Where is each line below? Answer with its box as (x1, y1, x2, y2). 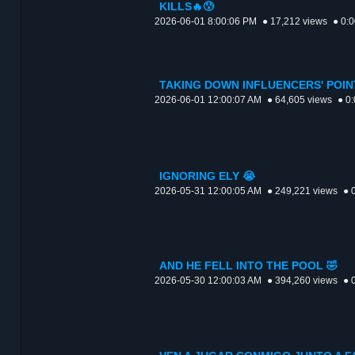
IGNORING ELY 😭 (159, 170, 255, 183)
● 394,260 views (267, 275, 338, 287)
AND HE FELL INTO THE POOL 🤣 (159, 260, 338, 273)
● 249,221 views (267, 185, 338, 197)
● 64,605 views (267, 94, 332, 106)
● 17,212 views (262, 16, 327, 28)
